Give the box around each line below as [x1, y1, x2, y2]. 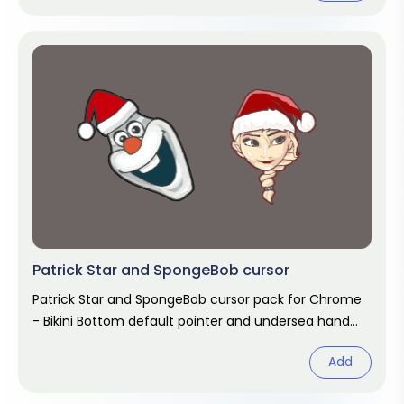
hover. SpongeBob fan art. [32, 334, 196, 352]
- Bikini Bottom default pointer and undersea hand [32, 312, 350, 330]
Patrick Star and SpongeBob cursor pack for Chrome [32, 290, 362, 308]
